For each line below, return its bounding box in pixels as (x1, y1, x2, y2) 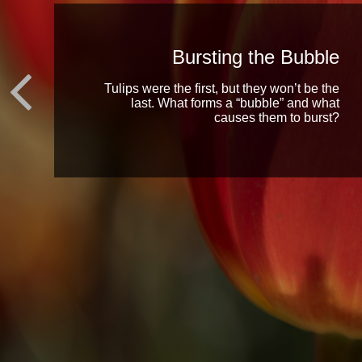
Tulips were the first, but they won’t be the (104, 81, 340, 95)
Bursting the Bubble (172, 45, 340, 68)
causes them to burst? (214, 110, 340, 124)
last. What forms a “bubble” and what (131, 95, 340, 110)
